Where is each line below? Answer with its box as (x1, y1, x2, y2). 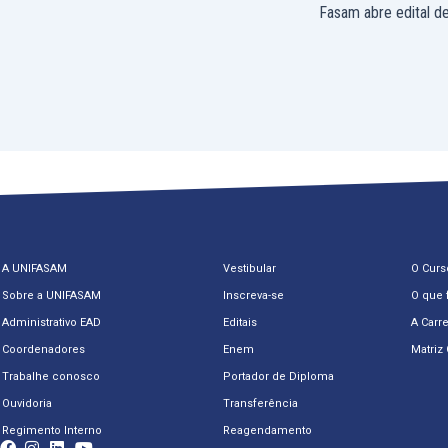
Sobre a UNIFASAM (2, 289, 101, 302)
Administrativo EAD (2, 316, 101, 329)
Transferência (223, 397, 298, 410)
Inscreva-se (223, 289, 284, 302)
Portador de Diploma (223, 370, 334, 383)
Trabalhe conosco (2, 370, 100, 383)
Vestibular (223, 262, 276, 275)
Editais (223, 316, 257, 329)
